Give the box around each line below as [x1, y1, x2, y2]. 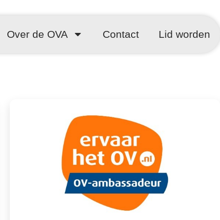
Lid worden [159, 28, 210, 40]
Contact [103, 28, 139, 40]
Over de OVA [7, 28, 68, 40]
